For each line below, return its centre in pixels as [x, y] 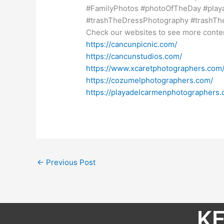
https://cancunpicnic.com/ [132, 44]
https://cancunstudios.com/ [134, 56]
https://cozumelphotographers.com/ [150, 80]
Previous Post [70, 162]
